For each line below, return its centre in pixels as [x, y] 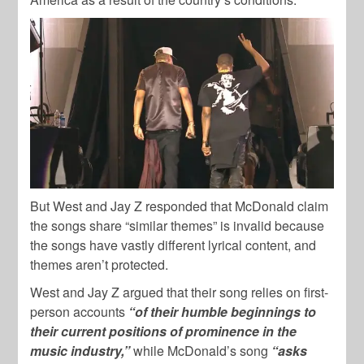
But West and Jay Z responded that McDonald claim [180, 206]
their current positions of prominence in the [164, 331]
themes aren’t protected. [100, 264]
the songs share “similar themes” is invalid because [178, 225]
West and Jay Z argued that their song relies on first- [180, 292]
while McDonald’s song [201, 350]
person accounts [80, 311]
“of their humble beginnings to [223, 311]
